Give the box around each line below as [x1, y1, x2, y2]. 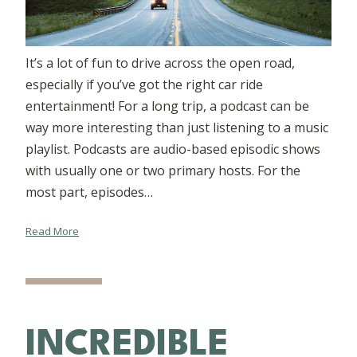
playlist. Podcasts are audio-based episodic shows [25, 139, 320, 158]
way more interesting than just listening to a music [25, 118, 328, 136]
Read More [25, 223, 79, 238]
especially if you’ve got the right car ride [25, 75, 263, 93]
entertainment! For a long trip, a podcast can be [25, 96, 309, 115]
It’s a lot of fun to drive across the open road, [25, 53, 295, 72]
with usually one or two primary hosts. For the [25, 161, 300, 179]
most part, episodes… [25, 182, 153, 201]
